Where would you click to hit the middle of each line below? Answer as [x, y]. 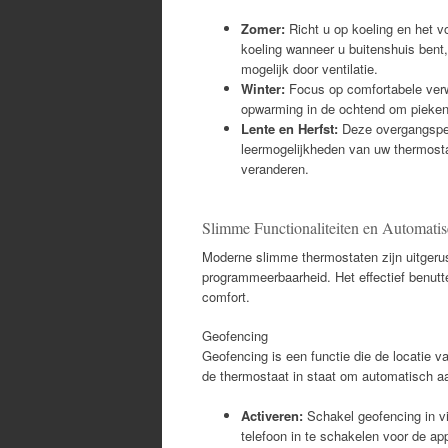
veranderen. [275, 168]
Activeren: [272, 415]
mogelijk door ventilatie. [309, 68]
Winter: [263, 88]
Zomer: [263, 28]
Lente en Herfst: [289, 128]
